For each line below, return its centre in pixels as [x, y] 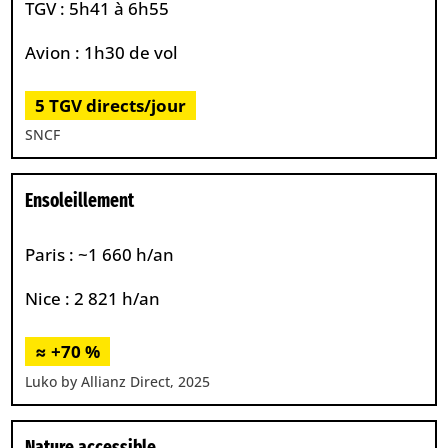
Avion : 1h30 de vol [102, 53]
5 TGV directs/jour [111, 105]
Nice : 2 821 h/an [93, 299]
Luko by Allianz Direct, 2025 [118, 381]
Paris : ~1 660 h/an [100, 254]
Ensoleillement [80, 201]
